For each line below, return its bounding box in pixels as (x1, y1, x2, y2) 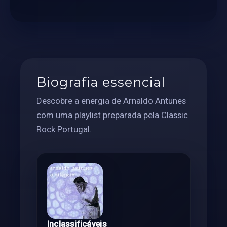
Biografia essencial (36, 73, 166, 90)
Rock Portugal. (36, 124, 92, 134)
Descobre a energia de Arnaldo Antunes (36, 95, 186, 106)
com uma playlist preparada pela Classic (36, 109, 188, 120)
